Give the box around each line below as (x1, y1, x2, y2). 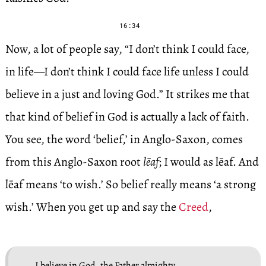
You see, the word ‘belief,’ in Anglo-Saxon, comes (5, 131, 243, 147)
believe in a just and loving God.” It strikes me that (5, 86, 250, 102)
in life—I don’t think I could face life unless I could (5, 64, 249, 80)
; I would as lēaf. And (158, 154, 259, 170)
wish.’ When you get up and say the (5, 199, 179, 215)
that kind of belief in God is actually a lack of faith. (5, 109, 249, 125)
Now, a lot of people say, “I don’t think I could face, (5, 41, 249, 57)
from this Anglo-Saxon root (5, 154, 143, 170)
